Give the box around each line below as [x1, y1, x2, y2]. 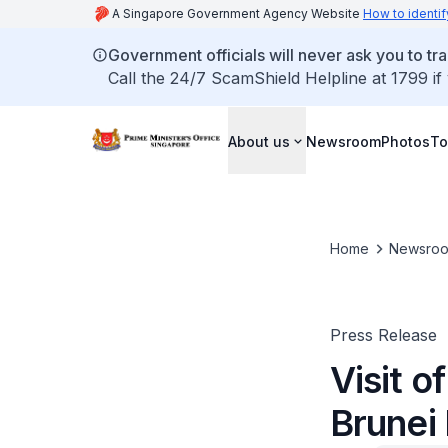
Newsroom [306, 132, 381, 150]
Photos [381, 132, 430, 150]
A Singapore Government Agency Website [112, 6, 363, 21]
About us [228, 132, 290, 150]
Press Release [329, 325, 437, 345]
